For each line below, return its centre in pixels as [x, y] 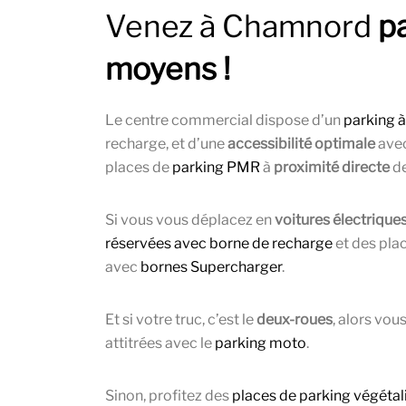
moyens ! [168, 69]
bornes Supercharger [211, 267]
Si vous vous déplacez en [190, 220]
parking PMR [216, 168]
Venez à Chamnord [238, 27]
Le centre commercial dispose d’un [224, 121]
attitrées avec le [160, 343]
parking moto [261, 343]
